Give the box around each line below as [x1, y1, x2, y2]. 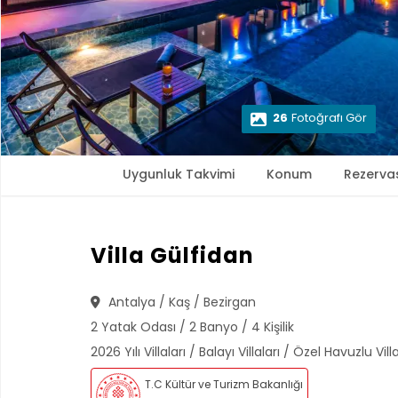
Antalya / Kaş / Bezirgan [105, 293, 256, 311]
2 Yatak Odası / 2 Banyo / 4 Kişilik [91, 318, 294, 336]
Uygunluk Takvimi [123, 165, 235, 183]
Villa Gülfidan [91, 240, 254, 270]
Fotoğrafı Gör [291, 109, 368, 127]
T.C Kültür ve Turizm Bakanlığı [145, 377, 303, 392]
